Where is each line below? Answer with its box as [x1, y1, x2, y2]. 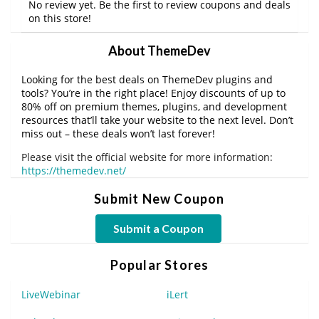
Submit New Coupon [94, 191, 225, 207]
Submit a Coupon [113, 221, 204, 236]
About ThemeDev [108, 43, 211, 59]
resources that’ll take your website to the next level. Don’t [21, 113, 293, 127]
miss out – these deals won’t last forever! [21, 127, 215, 141]
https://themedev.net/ [21, 164, 126, 178]
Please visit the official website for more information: [21, 150, 273, 164]
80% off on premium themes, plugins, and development [21, 100, 287, 114]
